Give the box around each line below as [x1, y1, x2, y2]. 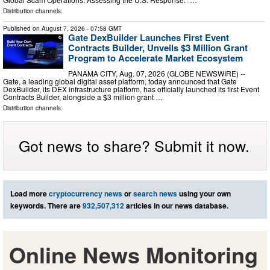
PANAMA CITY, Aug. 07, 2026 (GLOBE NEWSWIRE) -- [68, 67, 245, 78]
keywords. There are [10, 199, 83, 211]
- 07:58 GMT [85, 24, 122, 33]
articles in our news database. [124, 199, 228, 211]
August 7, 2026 [42, 24, 85, 33]
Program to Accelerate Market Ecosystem [68, 51, 243, 65]
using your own [177, 187, 231, 199]
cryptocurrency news [49, 187, 122, 199]
